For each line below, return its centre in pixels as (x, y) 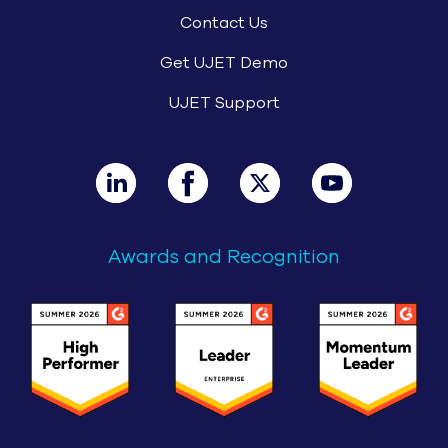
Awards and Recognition (224, 256)
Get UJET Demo (224, 62)
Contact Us (224, 22)
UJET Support (224, 102)
